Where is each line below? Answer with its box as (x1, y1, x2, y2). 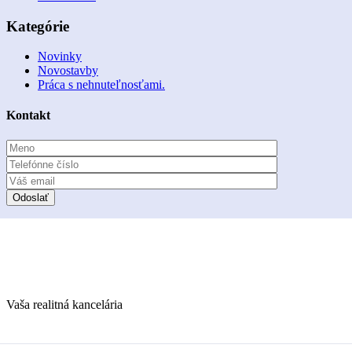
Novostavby (38, 64, 98, 78)
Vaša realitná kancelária (6, 297, 123, 311)
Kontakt (6, 108, 50, 123)
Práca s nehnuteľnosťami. (38, 78, 165, 92)
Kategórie (6, 17, 69, 35)
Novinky (38, 49, 82, 64)
